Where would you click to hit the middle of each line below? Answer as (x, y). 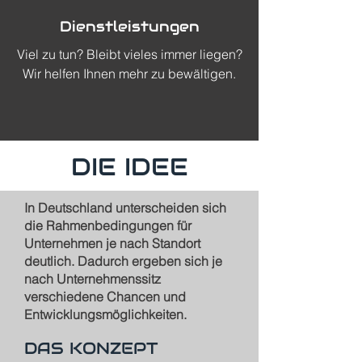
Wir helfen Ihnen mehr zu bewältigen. (129, 74)
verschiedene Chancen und (105, 297)
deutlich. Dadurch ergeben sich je (123, 261)
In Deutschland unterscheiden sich (125, 208)
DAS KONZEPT (91, 348)
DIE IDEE (129, 167)
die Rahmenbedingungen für (108, 225)
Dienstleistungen (129, 26)
